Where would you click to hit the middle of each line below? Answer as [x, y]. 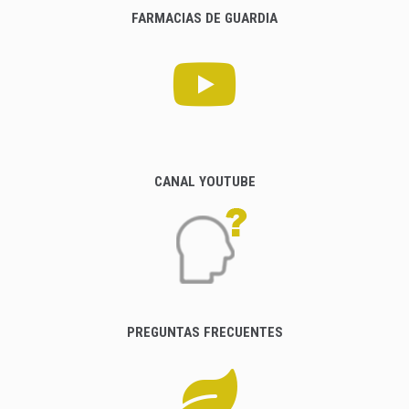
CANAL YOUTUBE [204, 182]
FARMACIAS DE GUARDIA [204, 18]
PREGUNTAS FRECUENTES [204, 332]
